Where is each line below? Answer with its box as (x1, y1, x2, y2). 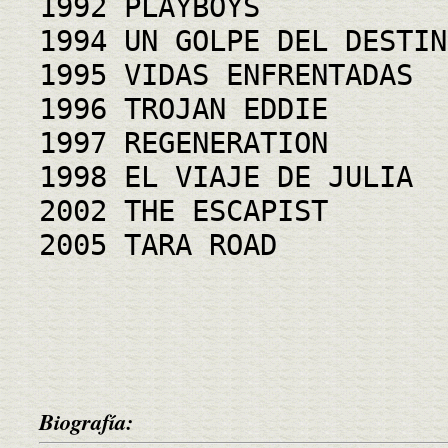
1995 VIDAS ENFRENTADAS (39, 57, 413, 92)
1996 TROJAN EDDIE (39, 91, 328, 126)
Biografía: (39, 405, 133, 437)
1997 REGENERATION (39, 125, 328, 160)
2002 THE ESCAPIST (39, 193, 328, 228)
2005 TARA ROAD (39, 227, 277, 262)
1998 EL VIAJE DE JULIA (39, 159, 413, 194)
